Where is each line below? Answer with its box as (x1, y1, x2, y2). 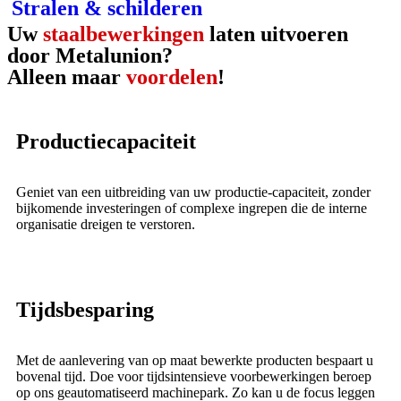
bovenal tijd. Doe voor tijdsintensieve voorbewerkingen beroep (16, 369, 371, 384)
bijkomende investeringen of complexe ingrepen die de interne (16, 200, 367, 216)
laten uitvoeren (204, 22, 348, 46)
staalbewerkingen (43, 22, 204, 46)
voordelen (126, 65, 218, 89)
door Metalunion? (7, 44, 173, 67)
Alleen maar (7, 65, 126, 89)
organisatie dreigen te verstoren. (16, 217, 195, 232)
